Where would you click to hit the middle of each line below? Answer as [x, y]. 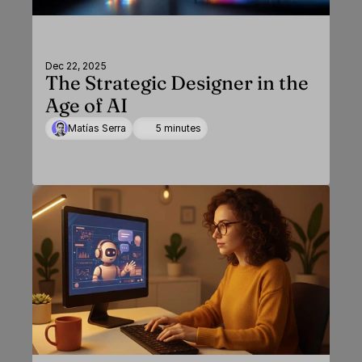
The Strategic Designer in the [177, 83]
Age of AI [86, 105]
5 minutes [178, 128]
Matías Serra [97, 128]
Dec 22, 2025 [76, 66]
